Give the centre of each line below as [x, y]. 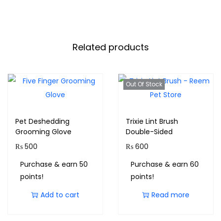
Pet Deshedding [42, 122]
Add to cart [60, 195]
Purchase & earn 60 [165, 165]
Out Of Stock [144, 84]
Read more [170, 195]
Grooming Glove [43, 132]
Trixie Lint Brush [152, 122]
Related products [110, 47]
